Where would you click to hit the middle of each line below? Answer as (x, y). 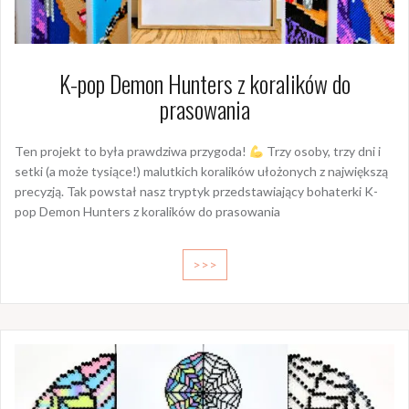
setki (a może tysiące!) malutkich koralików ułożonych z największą (201, 172)
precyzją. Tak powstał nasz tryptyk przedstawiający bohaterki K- (196, 192)
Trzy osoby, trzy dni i (322, 152)
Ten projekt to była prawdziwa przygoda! (132, 152)
